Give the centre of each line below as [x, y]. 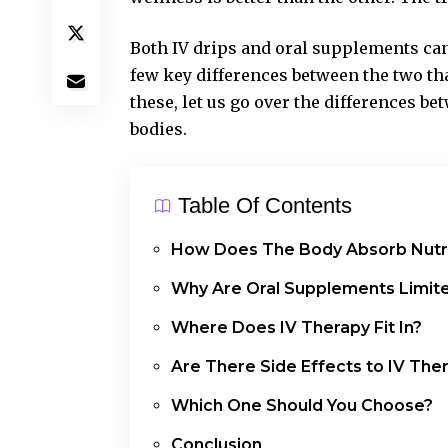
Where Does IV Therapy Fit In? [296, 327]
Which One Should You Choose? [302, 405]
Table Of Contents [265, 205]
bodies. [158, 128]
